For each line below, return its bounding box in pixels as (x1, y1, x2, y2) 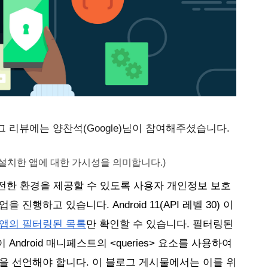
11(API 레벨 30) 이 (147, 199, 233, 211)
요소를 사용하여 (155, 237, 232, 249)
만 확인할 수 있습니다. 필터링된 (86, 218, 233, 230)
